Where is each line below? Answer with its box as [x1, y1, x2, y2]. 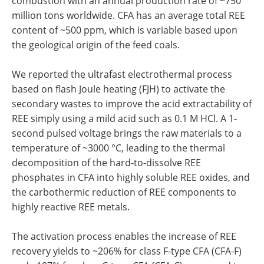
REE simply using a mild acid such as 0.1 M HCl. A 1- [12, 112, 237, 126]
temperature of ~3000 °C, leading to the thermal [12, 141, 225, 155]
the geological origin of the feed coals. [12, 38, 180, 52]
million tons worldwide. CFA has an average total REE [12, 9, 245, 22]
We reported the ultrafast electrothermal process [12, 68, 232, 81]
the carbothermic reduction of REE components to [12, 186, 236, 199]
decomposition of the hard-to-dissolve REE [12, 156, 201, 170]
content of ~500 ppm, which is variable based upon [12, 24, 237, 37]
